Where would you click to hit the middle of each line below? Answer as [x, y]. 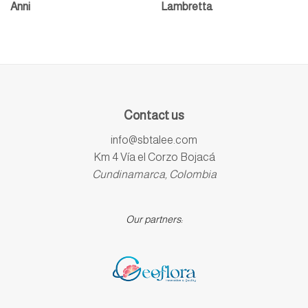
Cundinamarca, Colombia [154, 174]
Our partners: [154, 219]
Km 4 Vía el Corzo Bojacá [154, 157]
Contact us [154, 115]
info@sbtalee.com [154, 140]
